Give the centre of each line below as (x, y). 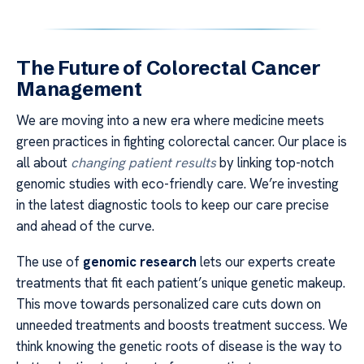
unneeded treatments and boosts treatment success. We (182, 325)
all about (43, 162)
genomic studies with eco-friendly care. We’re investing (178, 183)
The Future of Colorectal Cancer (169, 67)
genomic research (140, 262)
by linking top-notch (275, 162)
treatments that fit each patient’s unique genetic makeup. (181, 283)
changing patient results (143, 162)
